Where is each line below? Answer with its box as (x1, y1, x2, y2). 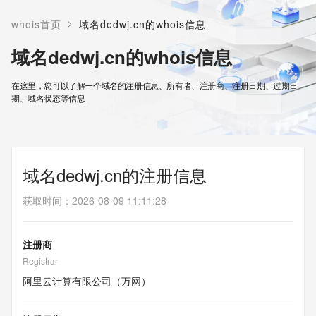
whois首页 (11, 17, 61, 32)
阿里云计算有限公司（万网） (23, 274, 151, 288)
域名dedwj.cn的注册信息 (23, 162, 207, 187)
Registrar (23, 255, 58, 267)
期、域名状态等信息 (11, 92, 85, 104)
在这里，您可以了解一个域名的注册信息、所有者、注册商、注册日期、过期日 (11, 79, 298, 91)
